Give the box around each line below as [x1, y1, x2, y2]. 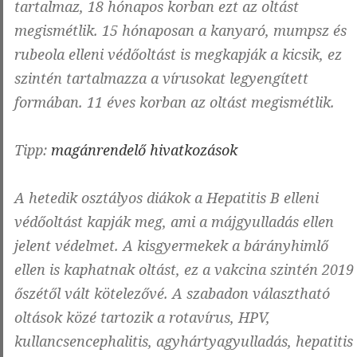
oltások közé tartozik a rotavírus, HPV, [14, 308, 270, 328]
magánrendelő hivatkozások [51, 140, 237, 160]
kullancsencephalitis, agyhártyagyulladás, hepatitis [14, 331, 353, 351]
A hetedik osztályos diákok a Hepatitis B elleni [14, 188, 319, 208]
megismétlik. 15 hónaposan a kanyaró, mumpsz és [14, 21, 347, 41]
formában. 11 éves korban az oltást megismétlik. [14, 92, 335, 112]
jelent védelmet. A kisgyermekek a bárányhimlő [14, 236, 328, 256]
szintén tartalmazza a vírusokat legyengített [14, 69, 308, 88]
